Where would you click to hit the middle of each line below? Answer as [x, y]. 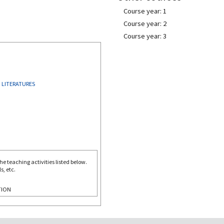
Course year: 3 [145, 36]
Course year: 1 [145, 11]
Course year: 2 [145, 23]
